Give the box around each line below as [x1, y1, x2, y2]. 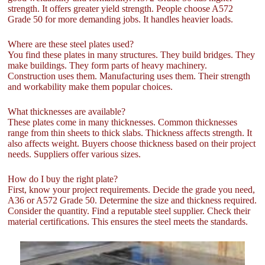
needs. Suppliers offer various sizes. [8, 148, 141, 159]
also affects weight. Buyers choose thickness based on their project [8, 138, 256, 148]
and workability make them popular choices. [8, 81, 173, 92]
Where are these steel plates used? [8, 38, 134, 49]
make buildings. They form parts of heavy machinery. [8, 60, 208, 70]
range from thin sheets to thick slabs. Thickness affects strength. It [8, 127, 253, 138]
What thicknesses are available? [8, 106, 126, 117]
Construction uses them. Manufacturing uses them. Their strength [8, 70, 251, 81]
